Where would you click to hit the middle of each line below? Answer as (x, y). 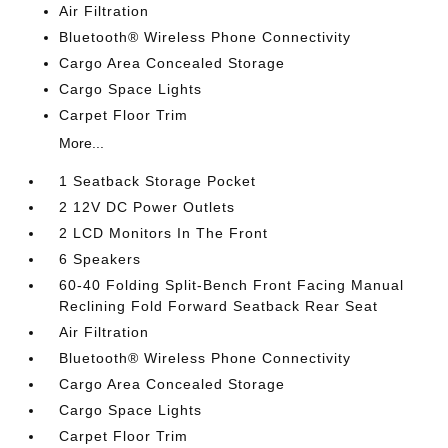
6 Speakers (100, 258)
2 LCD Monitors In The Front (164, 232)
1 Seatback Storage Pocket (158, 180)
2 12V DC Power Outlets (147, 206)
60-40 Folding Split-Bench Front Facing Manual (232, 284)
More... (82, 142)
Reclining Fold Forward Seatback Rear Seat (219, 305)
